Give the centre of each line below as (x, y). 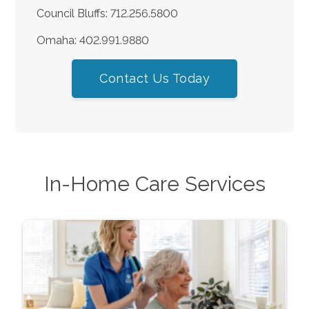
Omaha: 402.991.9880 (92, 40)
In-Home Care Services (154, 183)
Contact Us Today (154, 78)
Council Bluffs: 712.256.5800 (107, 13)
